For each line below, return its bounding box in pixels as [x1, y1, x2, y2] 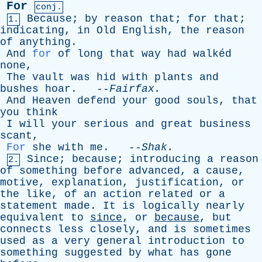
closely [90, 223, 135, 235]
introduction [148, 235, 225, 247]
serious [84, 118, 129, 130]
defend [77, 95, 116, 106]
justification [135, 177, 219, 188]
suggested [64, 247, 122, 258]
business [199, 118, 251, 130]
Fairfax [109, 83, 154, 95]
